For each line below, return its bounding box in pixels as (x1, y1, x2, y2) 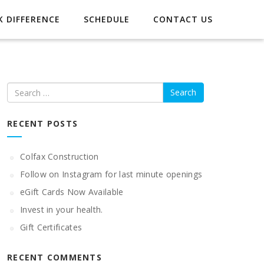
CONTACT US (153, 14, 213, 25)
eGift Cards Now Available (20, 186, 124, 197)
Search (6, 82, 37, 94)
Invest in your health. (20, 204, 103, 215)
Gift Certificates (20, 222, 82, 233)
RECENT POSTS (7, 118, 78, 129)
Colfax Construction (20, 151, 99, 162)
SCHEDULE (84, 14, 130, 25)
